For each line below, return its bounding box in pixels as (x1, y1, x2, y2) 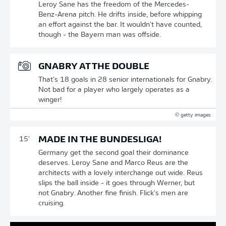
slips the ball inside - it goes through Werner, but (38, 180, 195, 187)
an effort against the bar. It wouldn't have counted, (38, 21, 202, 29)
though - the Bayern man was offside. (38, 31, 161, 39)
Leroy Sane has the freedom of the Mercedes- (38, 1, 189, 9)
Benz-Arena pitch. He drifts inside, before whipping (38, 11, 202, 19)
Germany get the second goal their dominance (38, 149, 189, 157)
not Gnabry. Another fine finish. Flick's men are (38, 190, 188, 197)
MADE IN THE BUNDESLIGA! (38, 135, 161, 145)
